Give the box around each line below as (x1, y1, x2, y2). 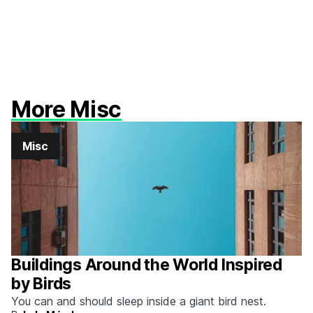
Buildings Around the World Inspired (11, 255, 282, 275)
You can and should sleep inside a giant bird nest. (11, 294, 266, 308)
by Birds (11, 274, 72, 293)
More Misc (11, 96, 122, 123)
